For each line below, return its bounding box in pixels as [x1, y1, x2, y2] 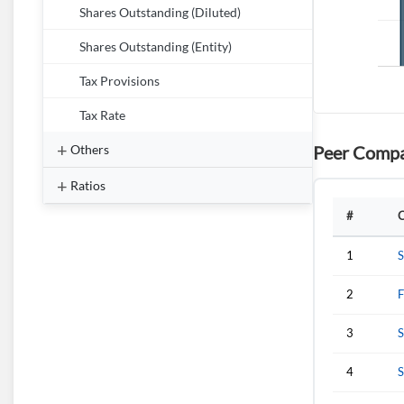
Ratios [70, 178, 106, 193]
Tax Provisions [79, 74, 160, 88]
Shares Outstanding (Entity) [79, 40, 232, 54]
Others [70, 142, 109, 157]
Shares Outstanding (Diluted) [79, 5, 241, 20]
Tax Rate [79, 108, 125, 123]
